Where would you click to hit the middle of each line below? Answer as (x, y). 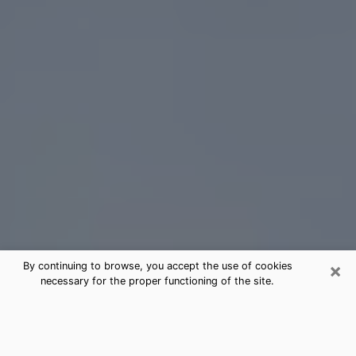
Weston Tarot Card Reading (136, 308)
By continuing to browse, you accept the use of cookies (157, 266)
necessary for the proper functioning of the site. (157, 281)
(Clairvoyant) (72, 330)
